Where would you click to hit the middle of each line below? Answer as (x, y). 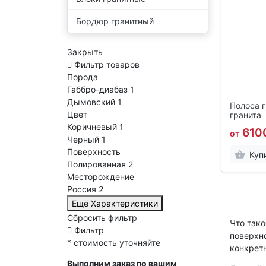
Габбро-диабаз (97, 89)
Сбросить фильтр (102, 217)
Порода (82, 77)
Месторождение (100, 176)
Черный (83, 139)
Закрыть (85, 52)
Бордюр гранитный (115, 21)
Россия (81, 189)
